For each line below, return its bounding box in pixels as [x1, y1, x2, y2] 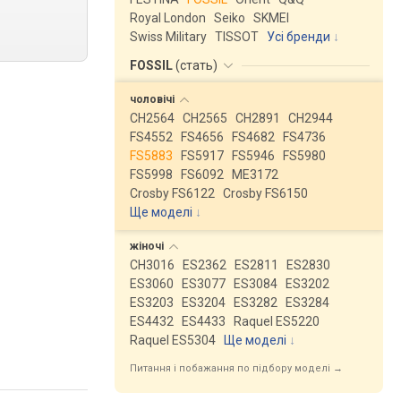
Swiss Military [130, 30, 207, 44]
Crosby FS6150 [223, 186, 308, 200]
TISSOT [215, 30, 259, 44]
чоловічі [130, 93, 177, 106]
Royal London [130, 11, 206, 25]
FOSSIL [130, 58, 175, 73]
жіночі [130, 240, 166, 252]
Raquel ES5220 [234, 314, 320, 328]
